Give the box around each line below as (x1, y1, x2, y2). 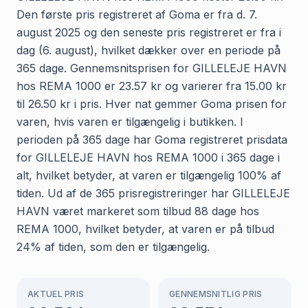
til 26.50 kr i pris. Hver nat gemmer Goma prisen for (16, 96, 287, 111)
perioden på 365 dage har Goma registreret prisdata (16, 132, 287, 146)
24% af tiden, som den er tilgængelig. (16, 239, 210, 254)
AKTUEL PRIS (27, 288, 85, 299)
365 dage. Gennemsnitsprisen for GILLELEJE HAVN (16, 60, 287, 75)
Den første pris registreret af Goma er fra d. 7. (16, 7, 257, 21)
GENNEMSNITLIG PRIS (169, 288, 263, 299)
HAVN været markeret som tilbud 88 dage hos (16, 203, 259, 218)
